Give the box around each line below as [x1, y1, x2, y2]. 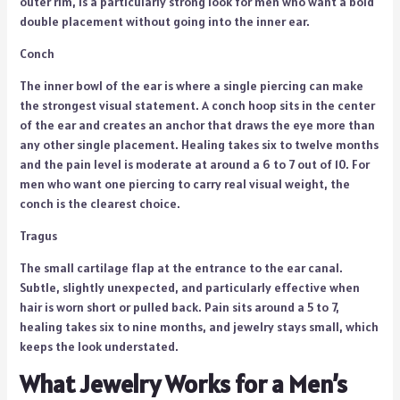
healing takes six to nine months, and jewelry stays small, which [19, 318, 379, 335]
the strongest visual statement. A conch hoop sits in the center [19, 96, 375, 113]
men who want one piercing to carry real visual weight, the [19, 175, 350, 192]
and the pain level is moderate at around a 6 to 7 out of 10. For [19, 155, 370, 172]
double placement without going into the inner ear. [19, 12, 310, 29]
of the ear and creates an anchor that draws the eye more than [19, 116, 375, 133]
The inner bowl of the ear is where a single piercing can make [19, 77, 363, 94]
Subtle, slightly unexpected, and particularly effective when [19, 279, 360, 296]
